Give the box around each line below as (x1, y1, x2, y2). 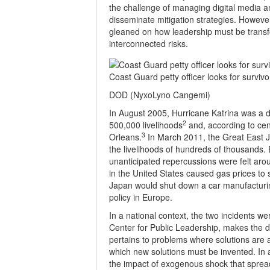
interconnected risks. (109, 37, 188, 49)
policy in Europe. (109, 191, 172, 203)
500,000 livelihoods (109, 119, 183, 131)
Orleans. (109, 131, 142, 143)
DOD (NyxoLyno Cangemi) (109, 89, 210, 101)
